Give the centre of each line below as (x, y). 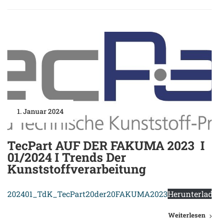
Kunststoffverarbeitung (77, 169)
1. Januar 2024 (40, 111)
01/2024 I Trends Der (67, 157)
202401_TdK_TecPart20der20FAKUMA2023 (88, 194)
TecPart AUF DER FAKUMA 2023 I (106, 146)
